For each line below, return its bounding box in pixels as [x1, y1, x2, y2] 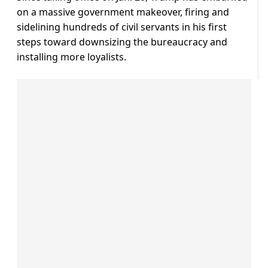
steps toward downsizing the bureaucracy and [17, 35, 227, 49]
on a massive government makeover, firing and [17, 5, 229, 19]
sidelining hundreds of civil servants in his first [17, 20, 227, 34]
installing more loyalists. [17, 50, 126, 64]
